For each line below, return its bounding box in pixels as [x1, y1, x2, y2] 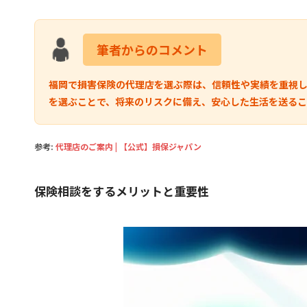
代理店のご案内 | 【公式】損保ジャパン [56, 140, 201, 152]
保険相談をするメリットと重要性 [34, 182, 209, 199]
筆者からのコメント [97, 40, 208, 58]
